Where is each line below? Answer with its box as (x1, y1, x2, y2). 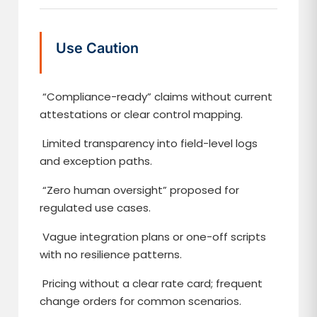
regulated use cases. (40, 200, 151, 215)
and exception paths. (40, 154, 153, 168)
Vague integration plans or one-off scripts (40, 229, 267, 244)
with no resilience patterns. (40, 247, 183, 262)
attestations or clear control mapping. (40, 107, 243, 122)
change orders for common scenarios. (40, 294, 242, 309)
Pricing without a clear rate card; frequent (40, 276, 263, 291)
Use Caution (56, 40, 139, 57)
